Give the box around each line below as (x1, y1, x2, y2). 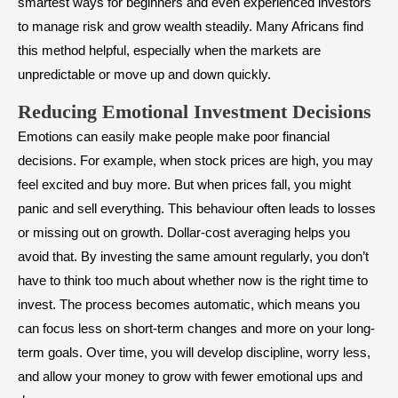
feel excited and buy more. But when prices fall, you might (18, 177, 351, 193)
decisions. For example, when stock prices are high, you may (18, 153, 373, 169)
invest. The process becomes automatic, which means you (18, 297, 360, 313)
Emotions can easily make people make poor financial (18, 129, 330, 145)
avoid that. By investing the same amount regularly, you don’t (18, 249, 369, 265)
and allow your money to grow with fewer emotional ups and (18, 369, 362, 385)
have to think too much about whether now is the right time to (18, 273, 368, 289)
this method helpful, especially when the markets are (18, 43, 321, 59)
